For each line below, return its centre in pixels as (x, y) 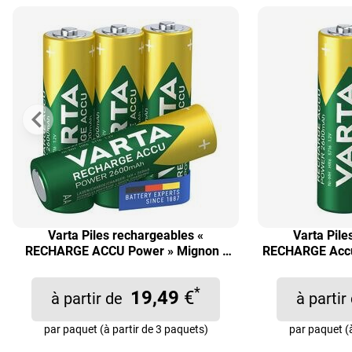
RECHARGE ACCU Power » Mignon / (126, 251)
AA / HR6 (126, 266)
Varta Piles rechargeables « (126, 235)
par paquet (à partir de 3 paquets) (126, 329)
